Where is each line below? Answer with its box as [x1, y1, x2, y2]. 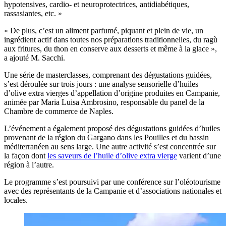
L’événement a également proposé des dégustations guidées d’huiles [4, 124, 220, 133]
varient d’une [177, 151, 221, 160]
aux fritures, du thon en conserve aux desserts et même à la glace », [4, 44, 217, 53]
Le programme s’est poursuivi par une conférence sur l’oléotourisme [4, 178, 220, 187]
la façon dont [4, 151, 47, 160]
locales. [4, 196, 30, 205]
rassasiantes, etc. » [4, 9, 64, 18]
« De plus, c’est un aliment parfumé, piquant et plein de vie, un [4, 26, 203, 35]
